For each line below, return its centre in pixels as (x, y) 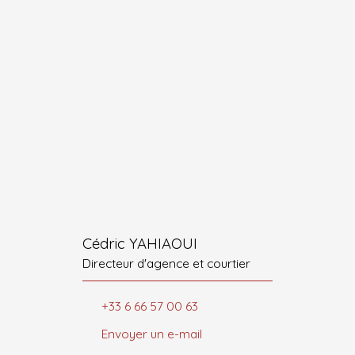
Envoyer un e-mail (152, 334)
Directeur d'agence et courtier (166, 263)
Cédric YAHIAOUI (140, 243)
